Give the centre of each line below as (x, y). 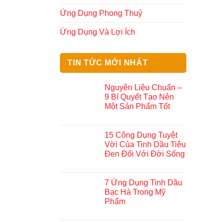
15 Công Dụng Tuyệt (141, 135)
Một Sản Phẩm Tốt (137, 106)
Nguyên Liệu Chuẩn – (143, 87)
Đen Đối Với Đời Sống (145, 154)
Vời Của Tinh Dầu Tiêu (145, 144)
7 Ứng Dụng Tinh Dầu (143, 183)
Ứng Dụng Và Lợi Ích (98, 32)
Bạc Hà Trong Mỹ (135, 192)
